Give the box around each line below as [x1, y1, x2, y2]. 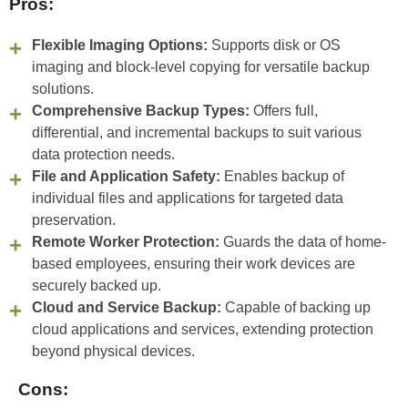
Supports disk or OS [208, 36, 341, 53]
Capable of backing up [221, 299, 371, 315]
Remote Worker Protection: [32, 233, 219, 250]
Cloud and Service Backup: [32, 299, 221, 315]
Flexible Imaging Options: [32, 36, 208, 53]
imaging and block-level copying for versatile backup [32, 58, 370, 75]
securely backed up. [32, 277, 161, 293]
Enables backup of [220, 168, 344, 184]
